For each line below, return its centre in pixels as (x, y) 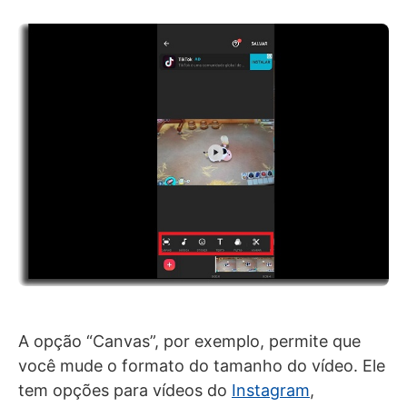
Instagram (271, 390)
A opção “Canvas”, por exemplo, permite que (189, 341)
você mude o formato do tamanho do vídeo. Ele (202, 365)
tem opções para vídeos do (125, 390)
